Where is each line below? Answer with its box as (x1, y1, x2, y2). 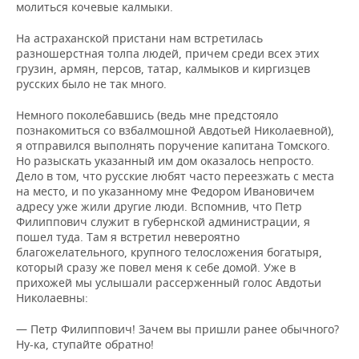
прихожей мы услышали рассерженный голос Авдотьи (16, 275, 321, 290)
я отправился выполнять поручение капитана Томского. (16, 138, 330, 153)
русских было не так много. (16, 76, 167, 91)
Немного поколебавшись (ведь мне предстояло (16, 107, 278, 123)
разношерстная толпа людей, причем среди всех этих (16, 46, 319, 61)
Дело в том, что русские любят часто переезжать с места (16, 168, 334, 184)
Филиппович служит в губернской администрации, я (16, 214, 310, 229)
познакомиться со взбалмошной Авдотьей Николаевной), (16, 123, 334, 138)
